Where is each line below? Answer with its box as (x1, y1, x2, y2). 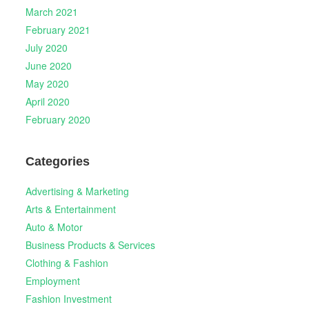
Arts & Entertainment (25, 201, 116, 216)
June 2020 (25, 58, 72, 72)
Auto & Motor (25, 219, 83, 234)
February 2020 (25, 112, 90, 126)
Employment (25, 273, 80, 288)
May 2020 (25, 76, 69, 90)
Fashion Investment (25, 291, 112, 306)
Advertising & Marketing (25, 183, 129, 198)
